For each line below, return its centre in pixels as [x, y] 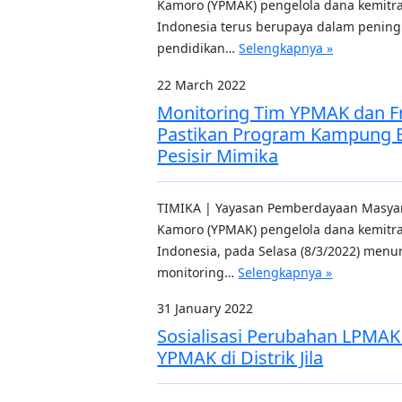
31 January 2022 [205, 308]
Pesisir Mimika [218, 156]
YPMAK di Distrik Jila [240, 358]
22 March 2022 [202, 85]
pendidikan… [198, 48]
